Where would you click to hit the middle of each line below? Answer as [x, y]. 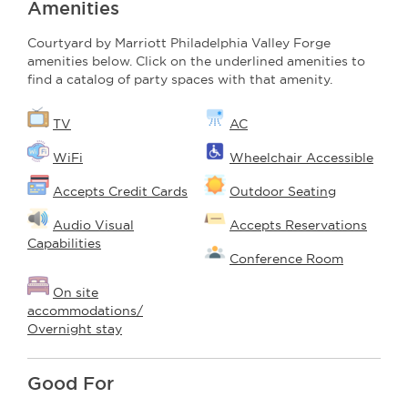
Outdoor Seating [283, 192]
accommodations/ [85, 311]
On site [76, 293]
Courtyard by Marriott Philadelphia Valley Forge [179, 43]
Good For [71, 384]
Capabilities [64, 244]
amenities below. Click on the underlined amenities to [196, 61]
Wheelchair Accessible [301, 158]
